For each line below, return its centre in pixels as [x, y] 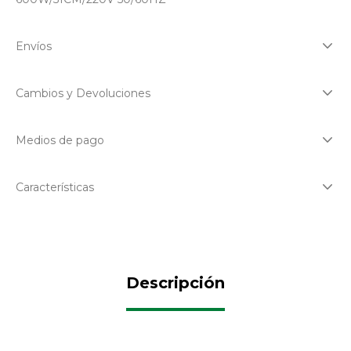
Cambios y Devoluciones [83, 94]
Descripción [175, 283]
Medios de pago [60, 141]
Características [55, 188]
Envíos [34, 47]
